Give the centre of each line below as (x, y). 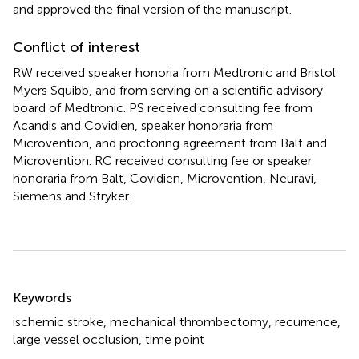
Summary (54, 287)
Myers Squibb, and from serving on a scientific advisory (168, 90)
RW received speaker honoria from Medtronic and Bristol (174, 72)
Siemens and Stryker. (72, 196)
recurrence (306, 321)
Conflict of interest (77, 47)
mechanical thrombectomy (189, 321)
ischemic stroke (58, 321)
